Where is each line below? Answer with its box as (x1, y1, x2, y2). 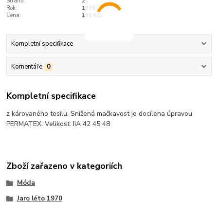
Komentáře (11, 62, 42, 71)
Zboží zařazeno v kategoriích (6, 160, 123, 172)
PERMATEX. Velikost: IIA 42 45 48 (6, 119, 110, 128)
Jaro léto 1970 (17, 194, 62, 203)
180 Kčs (81, 12, 102, 19)
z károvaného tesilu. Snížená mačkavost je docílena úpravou (6, 109, 193, 118)
